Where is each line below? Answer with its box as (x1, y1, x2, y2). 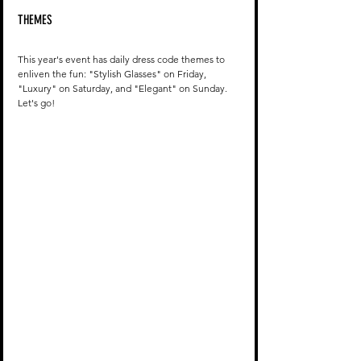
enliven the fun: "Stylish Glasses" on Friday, (18, 68, 209, 81)
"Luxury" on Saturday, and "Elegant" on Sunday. (18, 82, 230, 95)
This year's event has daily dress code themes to (18, 53, 227, 66)
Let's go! (18, 97, 55, 110)
